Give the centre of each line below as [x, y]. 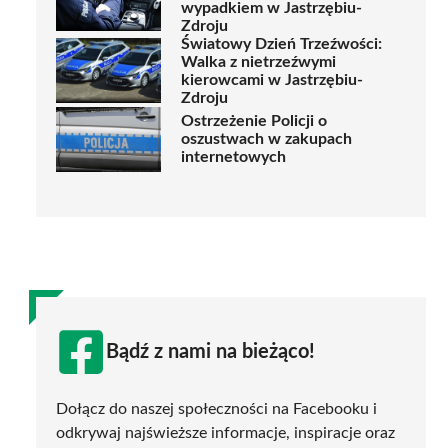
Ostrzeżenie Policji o [254, 121]
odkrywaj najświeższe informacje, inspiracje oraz [225, 432]
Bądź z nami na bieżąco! [210, 351]
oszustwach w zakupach [266, 139]
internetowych [233, 157]
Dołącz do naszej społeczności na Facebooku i [216, 408]
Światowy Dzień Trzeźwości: [281, 43]
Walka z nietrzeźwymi [258, 61]
